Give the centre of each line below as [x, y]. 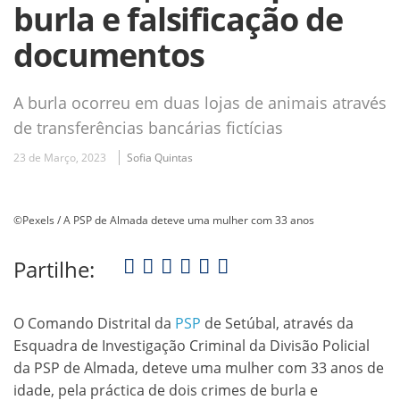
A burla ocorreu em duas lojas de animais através [200, 102]
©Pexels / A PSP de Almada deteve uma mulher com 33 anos [164, 220]
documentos [109, 54]
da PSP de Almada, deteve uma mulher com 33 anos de [199, 367]
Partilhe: [54, 269]
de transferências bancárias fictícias [148, 127]
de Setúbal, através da [277, 323]
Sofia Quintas [160, 157]
